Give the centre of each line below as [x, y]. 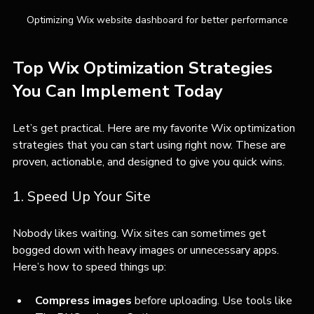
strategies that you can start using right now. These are [151, 145]
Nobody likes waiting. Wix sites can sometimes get [141, 233]
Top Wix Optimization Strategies [145, 68]
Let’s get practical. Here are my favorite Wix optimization [155, 128]
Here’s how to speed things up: [89, 267]
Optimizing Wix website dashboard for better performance [157, 20]
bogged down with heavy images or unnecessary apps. [147, 250]
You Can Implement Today [118, 91]
